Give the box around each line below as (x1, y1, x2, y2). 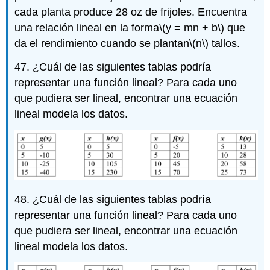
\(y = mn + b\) (159, 22, 225, 34)
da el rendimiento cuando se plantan (14, 37, 190, 50)
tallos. (209, 37, 240, 50)
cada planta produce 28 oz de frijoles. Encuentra (14, 6, 248, 19)
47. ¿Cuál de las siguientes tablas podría (14, 60, 212, 73)
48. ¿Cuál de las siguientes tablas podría (14, 193, 212, 206)
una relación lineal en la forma (14, 22, 160, 34)
